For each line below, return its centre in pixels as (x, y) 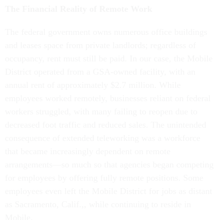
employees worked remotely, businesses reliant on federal (108, 98)
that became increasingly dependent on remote (88, 151)
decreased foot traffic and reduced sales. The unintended (106, 124)
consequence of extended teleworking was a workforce (103, 138)
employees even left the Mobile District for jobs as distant (109, 191)
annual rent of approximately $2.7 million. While (93, 85)
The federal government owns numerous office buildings (106, 32)
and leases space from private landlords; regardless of (100, 45)
